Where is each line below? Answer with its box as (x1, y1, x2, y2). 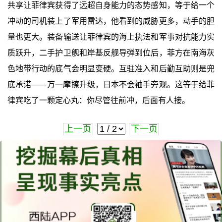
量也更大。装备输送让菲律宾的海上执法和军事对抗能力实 (7, 32, 215, 41)
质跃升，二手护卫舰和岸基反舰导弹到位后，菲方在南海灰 (7, 48, 215, 57)
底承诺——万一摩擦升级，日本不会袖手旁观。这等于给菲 (7, 80, 215, 89)
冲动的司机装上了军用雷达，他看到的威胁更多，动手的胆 (7, 16, 215, 25)
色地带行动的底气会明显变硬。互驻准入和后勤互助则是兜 (7, 64, 215, 73)
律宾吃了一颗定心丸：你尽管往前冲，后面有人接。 (7, 96, 190, 105)
